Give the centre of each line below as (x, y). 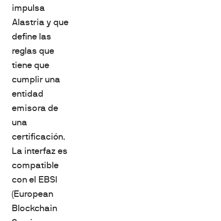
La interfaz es (40, 151)
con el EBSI (35, 179)
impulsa (28, 8)
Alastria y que (40, 22)
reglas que (33, 51)
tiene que (31, 65)
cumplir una (36, 79)
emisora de (35, 108)
